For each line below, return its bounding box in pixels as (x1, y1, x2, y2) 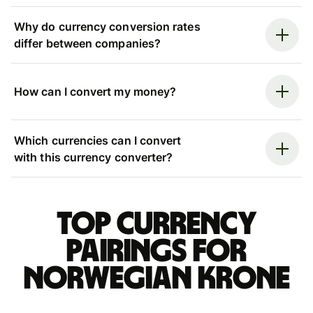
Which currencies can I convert (14, 133, 182, 147)
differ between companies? (14, 36, 161, 50)
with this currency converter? (14, 150, 173, 164)
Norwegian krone (23, 262, 290, 295)
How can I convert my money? (14, 85, 177, 99)
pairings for (66, 235, 247, 268)
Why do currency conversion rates (14, 19, 201, 34)
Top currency (56, 208, 257, 240)
